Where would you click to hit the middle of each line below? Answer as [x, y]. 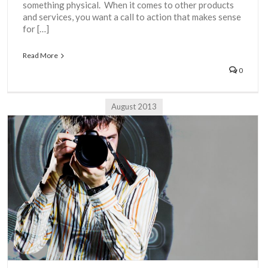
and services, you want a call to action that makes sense [132, 17]
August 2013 [134, 106]
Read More [40, 55]
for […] [36, 29]
